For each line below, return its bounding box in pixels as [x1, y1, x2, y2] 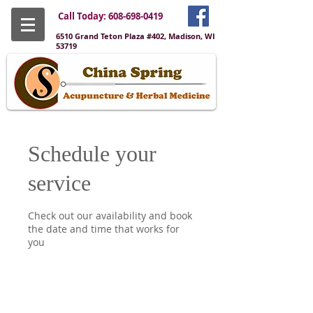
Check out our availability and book [28, 209, 192, 222]
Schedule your [28, 141, 156, 166]
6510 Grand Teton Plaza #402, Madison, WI [56, 31, 215, 41]
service [28, 170, 91, 196]
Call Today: [58, 10, 108, 22]
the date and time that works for [28, 222, 180, 235]
